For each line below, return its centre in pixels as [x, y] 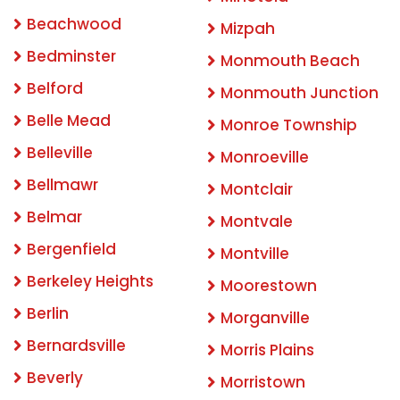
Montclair [257, 190]
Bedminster [71, 57]
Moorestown [269, 286]
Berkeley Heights [90, 282]
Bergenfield [71, 250]
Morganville [265, 318]
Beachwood [74, 25]
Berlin [48, 314]
